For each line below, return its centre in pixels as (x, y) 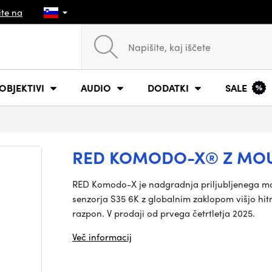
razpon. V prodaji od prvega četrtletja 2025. (164, 213)
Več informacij (102, 237)
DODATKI (168, 87)
